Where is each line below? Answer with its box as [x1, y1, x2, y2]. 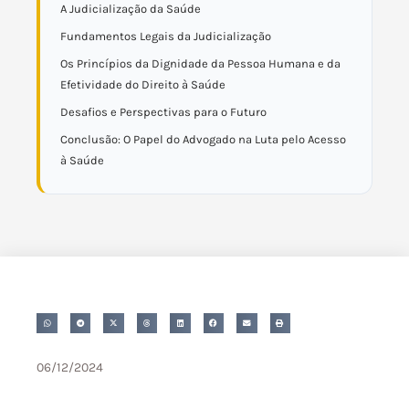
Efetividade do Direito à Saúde [60, 78, 225, 91]
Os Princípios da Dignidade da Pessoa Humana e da [60, 57, 341, 70]
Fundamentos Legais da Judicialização [60, 29, 271, 43]
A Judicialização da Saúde [60, 2, 201, 16]
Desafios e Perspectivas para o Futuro [60, 105, 267, 119]
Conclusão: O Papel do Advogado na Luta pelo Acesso [60, 132, 346, 146]
